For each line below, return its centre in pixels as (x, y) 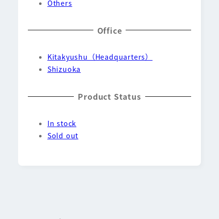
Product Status (109, 97)
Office (109, 30)
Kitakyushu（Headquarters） (100, 57)
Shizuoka (64, 69)
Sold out (63, 135)
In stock (62, 123)
